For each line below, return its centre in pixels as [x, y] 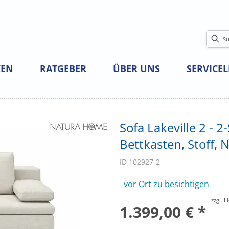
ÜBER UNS [136, 69]
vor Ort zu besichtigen [166, 184]
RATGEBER [63, 69]
